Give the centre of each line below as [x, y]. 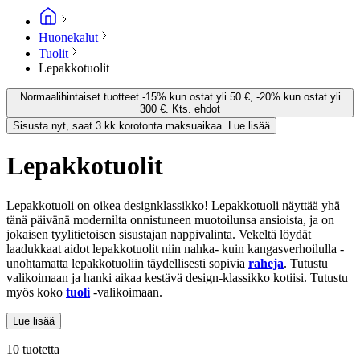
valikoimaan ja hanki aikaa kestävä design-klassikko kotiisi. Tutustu [177, 277]
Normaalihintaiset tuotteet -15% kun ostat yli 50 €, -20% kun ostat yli [180, 96]
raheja [266, 263]
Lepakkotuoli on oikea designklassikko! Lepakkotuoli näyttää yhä [173, 205]
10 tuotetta [33, 349]
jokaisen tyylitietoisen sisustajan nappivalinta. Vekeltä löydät [159, 234]
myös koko [36, 292]
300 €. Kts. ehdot [180, 108]
